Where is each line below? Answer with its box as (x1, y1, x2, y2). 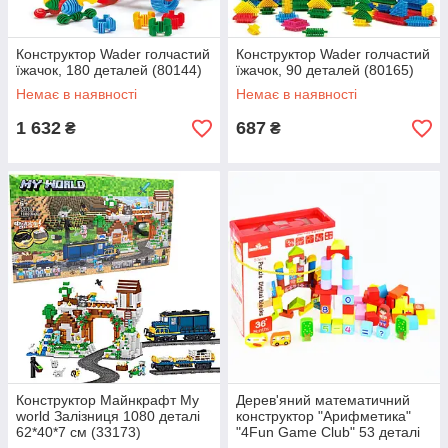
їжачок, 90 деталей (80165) (236, 62, 414, 79)
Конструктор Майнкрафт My (16, 392, 199, 409)
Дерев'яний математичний (236, 392, 410, 409)
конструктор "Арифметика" (236, 408, 411, 425)
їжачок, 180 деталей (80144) (16, 62, 202, 79)
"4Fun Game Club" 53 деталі (236, 424, 420, 441)
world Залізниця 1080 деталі (16, 408, 200, 425)
